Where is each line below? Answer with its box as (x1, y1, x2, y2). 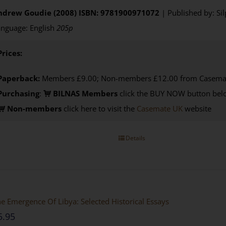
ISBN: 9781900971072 (78, 7, 159, 18)
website (182, 103, 211, 114)
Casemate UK (136, 103, 183, 114)
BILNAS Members (50, 88, 118, 98)
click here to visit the (61, 103, 137, 114)
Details (126, 133, 146, 142)
